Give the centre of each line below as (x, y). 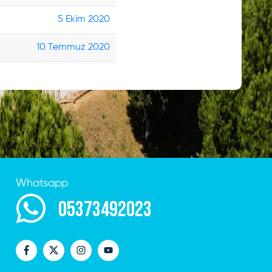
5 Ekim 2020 (83, 19)
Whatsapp (42, 184)
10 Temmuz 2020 (73, 47)
